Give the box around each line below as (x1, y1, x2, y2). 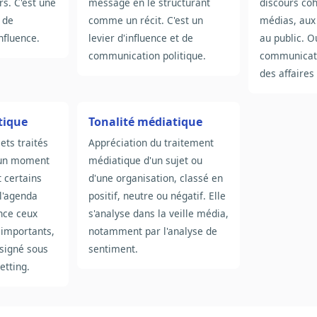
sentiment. (88, 242, 138, 256)
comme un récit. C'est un (88, 13, 203, 28)
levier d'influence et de (88, 31, 193, 45)
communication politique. (88, 49, 206, 63)
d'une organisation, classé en (88, 171, 223, 185)
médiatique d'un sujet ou (88, 154, 202, 168)
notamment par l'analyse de (88, 224, 217, 238)
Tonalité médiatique (88, 114, 202, 130)
